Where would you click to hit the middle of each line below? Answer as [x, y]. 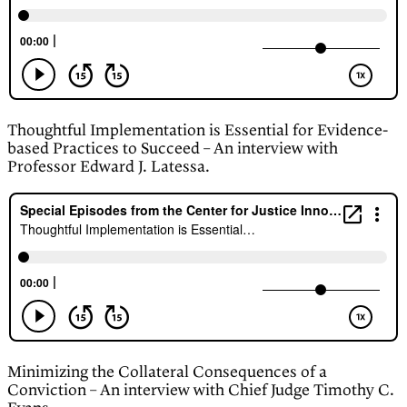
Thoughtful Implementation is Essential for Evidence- [198, 131]
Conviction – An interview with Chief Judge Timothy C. [201, 391]
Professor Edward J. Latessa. [109, 168]
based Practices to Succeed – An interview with [173, 149]
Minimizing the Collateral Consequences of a [167, 373]
